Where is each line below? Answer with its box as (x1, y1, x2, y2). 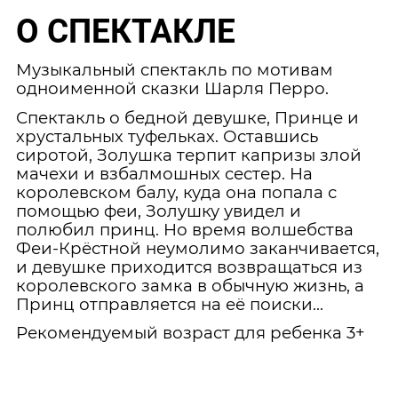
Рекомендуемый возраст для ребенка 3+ (16, 322, 366, 344)
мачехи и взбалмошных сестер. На (16, 163, 314, 184)
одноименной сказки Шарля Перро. (16, 78, 330, 99)
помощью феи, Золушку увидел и (16, 200, 302, 221)
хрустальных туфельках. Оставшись (16, 125, 319, 147)
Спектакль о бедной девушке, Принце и (16, 107, 360, 128)
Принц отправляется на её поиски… (16, 293, 324, 314)
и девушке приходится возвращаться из (16, 256, 363, 277)
